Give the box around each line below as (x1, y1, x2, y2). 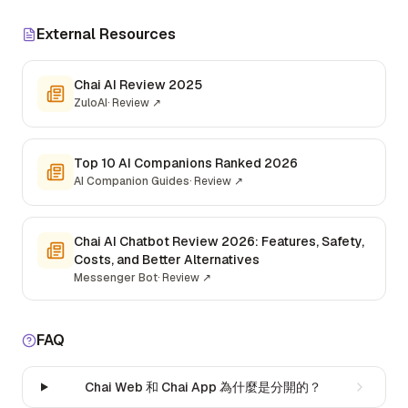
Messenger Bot (74, 270, 158, 285)
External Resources (36, 25, 176, 44)
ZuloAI (74, 96, 107, 110)
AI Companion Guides (74, 174, 189, 189)
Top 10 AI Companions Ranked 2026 (74, 155, 298, 171)
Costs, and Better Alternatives (74, 251, 260, 268)
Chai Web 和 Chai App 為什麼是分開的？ (85, 379, 322, 395)
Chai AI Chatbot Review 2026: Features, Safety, (74, 233, 364, 250)
